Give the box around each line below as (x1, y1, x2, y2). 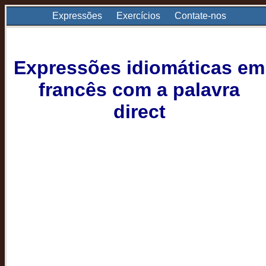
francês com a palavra (39, 79, 240, 101)
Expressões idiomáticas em (14, 57, 265, 79)
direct (113, 101, 166, 123)
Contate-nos (175, 11, 226, 21)
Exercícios (116, 11, 160, 21)
